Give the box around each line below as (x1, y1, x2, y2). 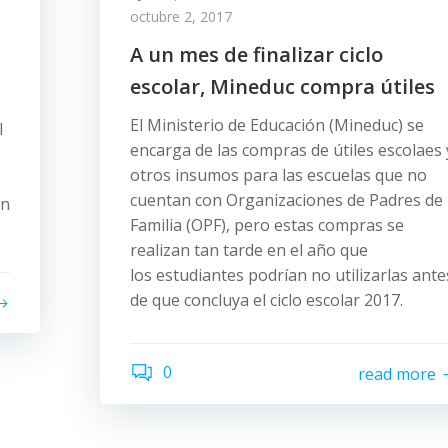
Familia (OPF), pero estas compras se (130, 214, 404, 236)
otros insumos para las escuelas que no (130, 164, 427, 186)
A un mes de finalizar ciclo (130, 41, 383, 68)
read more (358, 362, 436, 385)
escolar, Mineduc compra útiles (130, 73, 435, 100)
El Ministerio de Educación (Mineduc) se (130, 114, 424, 136)
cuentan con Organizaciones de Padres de (130, 189, 443, 211)
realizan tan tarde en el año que (130, 239, 368, 261)
